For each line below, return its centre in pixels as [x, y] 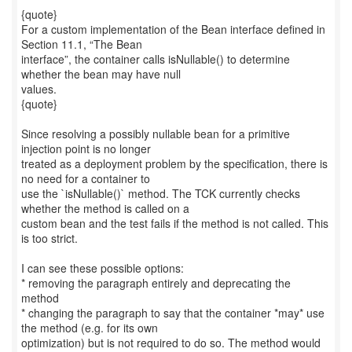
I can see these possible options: [103, 268]
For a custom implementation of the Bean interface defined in [173, 29]
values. [39, 89]
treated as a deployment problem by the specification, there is [174, 163]
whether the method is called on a [105, 208]
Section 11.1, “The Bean [82, 44]
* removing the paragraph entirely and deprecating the [156, 283]
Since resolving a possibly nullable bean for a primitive [156, 134]
